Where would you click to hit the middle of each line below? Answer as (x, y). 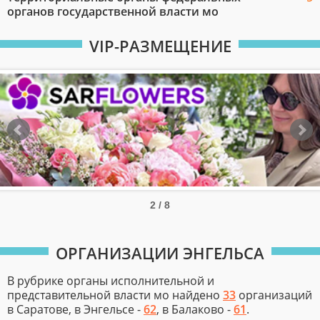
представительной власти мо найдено (115, 295)
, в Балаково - (195, 309)
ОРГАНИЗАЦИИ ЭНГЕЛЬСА (160, 253)
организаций (274, 295)
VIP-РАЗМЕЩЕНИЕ (160, 46)
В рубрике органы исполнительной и (111, 281)
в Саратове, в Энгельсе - (75, 309)
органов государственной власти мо (113, 11)
